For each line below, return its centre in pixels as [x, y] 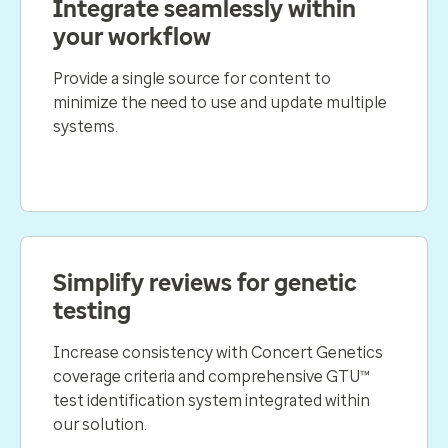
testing [92, 310]
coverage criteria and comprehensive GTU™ [211, 376]
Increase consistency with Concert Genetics [218, 352]
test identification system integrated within [211, 400]
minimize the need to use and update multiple [220, 102]
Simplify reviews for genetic [205, 282]
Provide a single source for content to [192, 78]
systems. [88, 126]
